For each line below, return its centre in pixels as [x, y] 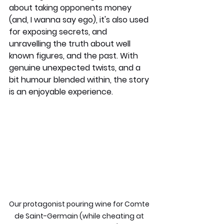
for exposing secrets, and [59, 31]
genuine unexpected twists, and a [76, 67]
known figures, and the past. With [74, 55]
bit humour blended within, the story [80, 79]
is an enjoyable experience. [61, 91]
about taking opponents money [71, 7]
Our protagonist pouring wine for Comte [80, 204]
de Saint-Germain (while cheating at [80, 216]
